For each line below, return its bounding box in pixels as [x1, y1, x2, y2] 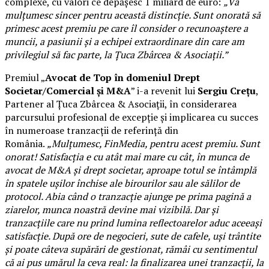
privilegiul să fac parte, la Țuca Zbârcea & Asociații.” [5, 47, 228, 61]
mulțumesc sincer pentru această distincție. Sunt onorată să [5, 8, 261, 22]
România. [5, 136, 47, 150]
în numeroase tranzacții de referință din [5, 123, 178, 137]
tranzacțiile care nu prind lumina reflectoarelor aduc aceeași [5, 216, 262, 229]
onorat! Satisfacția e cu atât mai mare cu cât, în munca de [5, 150, 249, 163]
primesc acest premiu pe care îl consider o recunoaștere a [5, 21, 248, 35]
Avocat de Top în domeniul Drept [45, 70, 200, 84]
